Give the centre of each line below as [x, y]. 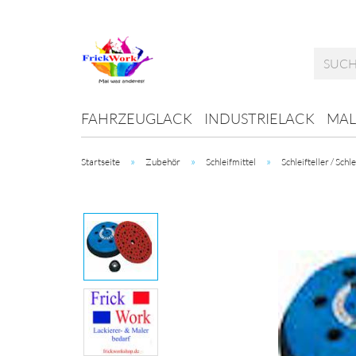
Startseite [101, 162]
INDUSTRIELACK [259, 118]
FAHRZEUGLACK [137, 118]
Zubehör [163, 162]
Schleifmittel [231, 162]
